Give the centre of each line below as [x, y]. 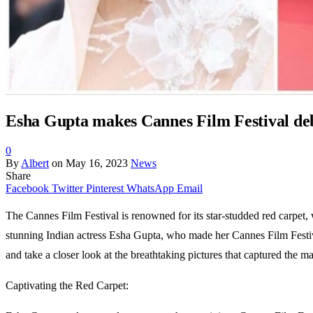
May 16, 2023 [97, 163]
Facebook [27, 188]
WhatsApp [150, 188]
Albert [35, 163]
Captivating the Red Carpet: [67, 285]
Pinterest [105, 188]
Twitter [67, 188]
